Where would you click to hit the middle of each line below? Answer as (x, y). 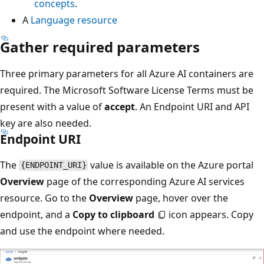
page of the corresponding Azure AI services (144, 181)
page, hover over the (181, 198)
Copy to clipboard (113, 214)
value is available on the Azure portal (171, 165)
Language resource (74, 20)
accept (120, 106)
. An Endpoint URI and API (192, 106)
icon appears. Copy (210, 214)
